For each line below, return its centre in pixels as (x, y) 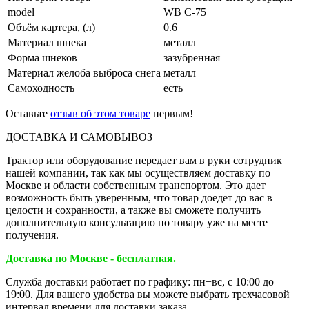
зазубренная (192, 57)
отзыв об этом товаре (100, 113)
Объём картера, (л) (51, 27)
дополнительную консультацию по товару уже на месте (137, 222)
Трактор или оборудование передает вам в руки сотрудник (144, 160)
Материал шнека (47, 42)
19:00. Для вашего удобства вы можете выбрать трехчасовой (148, 294)
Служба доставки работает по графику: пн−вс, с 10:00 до (140, 281)
